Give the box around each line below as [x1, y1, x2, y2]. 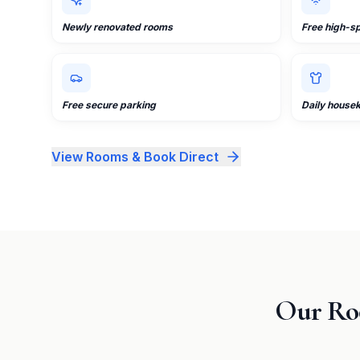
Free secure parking [62, 99, 156, 111]
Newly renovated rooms [62, 21, 173, 33]
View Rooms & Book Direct [51, 149, 219, 165]
